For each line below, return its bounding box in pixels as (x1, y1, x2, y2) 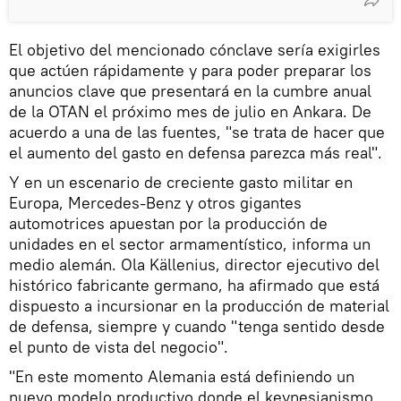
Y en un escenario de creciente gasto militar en (9, 172, 353, 192)
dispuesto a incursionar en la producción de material (9, 295, 389, 316)
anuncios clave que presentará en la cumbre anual (9, 81, 371, 101)
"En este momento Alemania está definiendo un (9, 366, 354, 387)
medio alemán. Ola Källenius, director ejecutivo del (9, 254, 380, 275)
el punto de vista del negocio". (9, 337, 228, 357)
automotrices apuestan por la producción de (9, 213, 328, 234)
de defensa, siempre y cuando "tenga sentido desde (9, 316, 385, 337)
